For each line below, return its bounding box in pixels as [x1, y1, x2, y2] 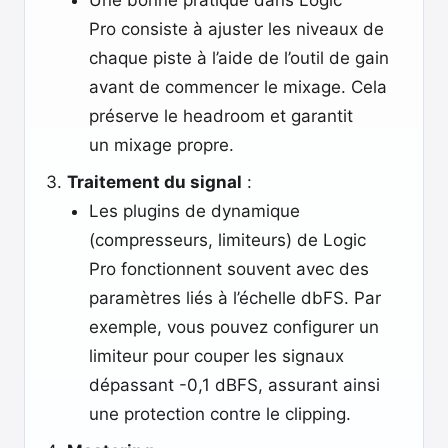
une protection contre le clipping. [89, 404, 351, 424]
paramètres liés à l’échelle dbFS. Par [89, 288, 381, 308]
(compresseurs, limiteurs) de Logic [89, 230, 366, 250]
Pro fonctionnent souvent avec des [89, 259, 369, 279]
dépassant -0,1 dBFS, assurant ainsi [89, 375, 380, 395]
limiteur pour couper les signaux [89, 346, 344, 366]
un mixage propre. [89, 135, 234, 155]
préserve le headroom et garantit [89, 106, 353, 126]
